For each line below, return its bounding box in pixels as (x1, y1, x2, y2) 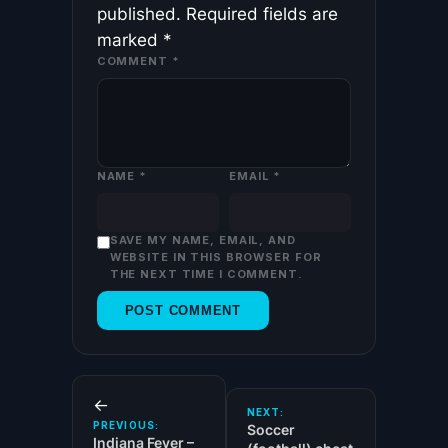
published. (96, 3, 181, 24)
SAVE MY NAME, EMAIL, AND (109, 232, 296, 247)
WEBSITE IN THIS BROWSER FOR (109, 249, 322, 264)
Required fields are (185, 3, 338, 24)
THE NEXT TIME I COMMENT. (109, 266, 303, 281)
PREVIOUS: (92, 418, 160, 431)
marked (96, 29, 163, 50)
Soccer (246, 420, 295, 438)
